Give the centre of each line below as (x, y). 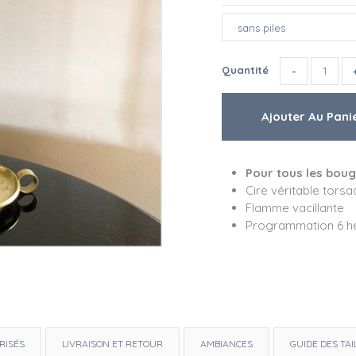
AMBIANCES (226, 344)
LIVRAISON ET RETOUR (112, 344)
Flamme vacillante (295, 208)
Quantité (247, 70)
